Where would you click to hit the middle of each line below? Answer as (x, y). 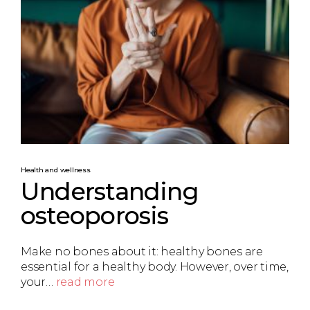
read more (85, 282)
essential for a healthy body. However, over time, (155, 267)
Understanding (110, 191)
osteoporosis (95, 215)
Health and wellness (56, 170)
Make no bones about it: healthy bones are (142, 252)
